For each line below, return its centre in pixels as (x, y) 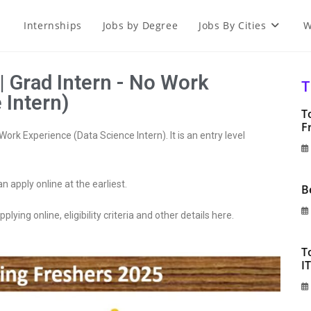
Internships (53, 25)
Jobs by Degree (140, 25)
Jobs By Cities (233, 25)
